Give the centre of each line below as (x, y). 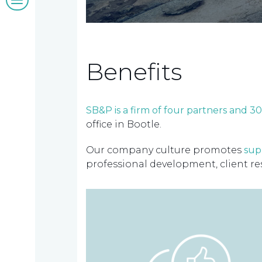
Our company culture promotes (165, 150)
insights (93, 60)
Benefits (134, 72)
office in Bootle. (124, 124)
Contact (93, 219)
